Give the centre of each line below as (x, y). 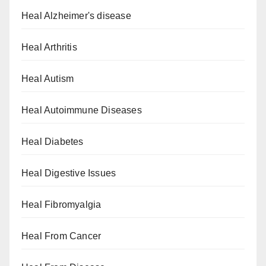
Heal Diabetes (53, 142)
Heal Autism (48, 79)
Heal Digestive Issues (69, 173)
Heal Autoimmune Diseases (82, 110)
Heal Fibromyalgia (61, 205)
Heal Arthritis (49, 47)
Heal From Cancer (61, 236)
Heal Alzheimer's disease (76, 16)
